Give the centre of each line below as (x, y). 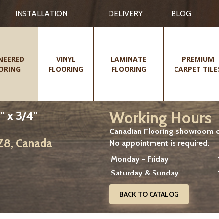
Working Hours (161, 118)
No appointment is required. (160, 143)
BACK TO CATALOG (149, 194)
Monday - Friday (140, 159)
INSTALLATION (41, 13)
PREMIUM (198, 59)
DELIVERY (125, 13)
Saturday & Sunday (145, 173)
